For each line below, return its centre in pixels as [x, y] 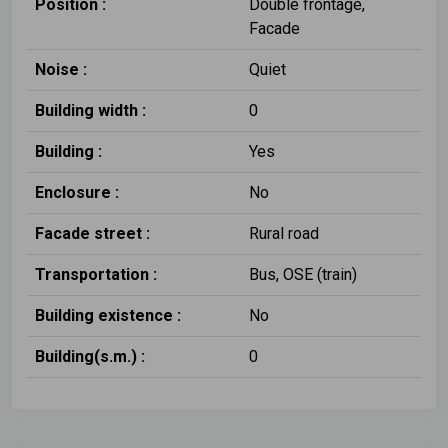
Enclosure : [77, 192]
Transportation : [96, 274]
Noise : [61, 69]
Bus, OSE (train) [303, 274]
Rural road [284, 233]
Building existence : [108, 315]
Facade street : [92, 233]
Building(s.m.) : [90, 356]
